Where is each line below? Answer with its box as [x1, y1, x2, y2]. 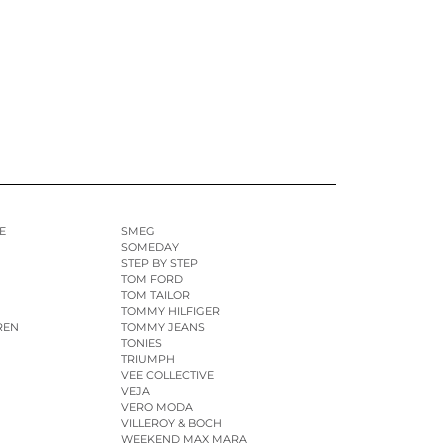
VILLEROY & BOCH [120, 416, 222, 431]
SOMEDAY [120, 240, 179, 255]
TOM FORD [120, 272, 183, 287]
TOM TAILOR [120, 288, 190, 303]
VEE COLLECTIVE [120, 368, 214, 383]
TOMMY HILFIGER [120, 304, 220, 319]
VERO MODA [120, 400, 193, 415]
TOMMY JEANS [120, 320, 205, 335]
